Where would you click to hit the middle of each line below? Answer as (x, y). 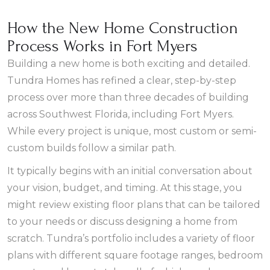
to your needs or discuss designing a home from (122, 221)
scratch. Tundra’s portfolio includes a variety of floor (131, 238)
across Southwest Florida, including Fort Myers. (121, 114)
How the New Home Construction (123, 28)
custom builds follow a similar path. (92, 148)
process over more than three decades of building (128, 97)
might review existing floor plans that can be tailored (134, 205)
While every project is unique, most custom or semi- (132, 131)
